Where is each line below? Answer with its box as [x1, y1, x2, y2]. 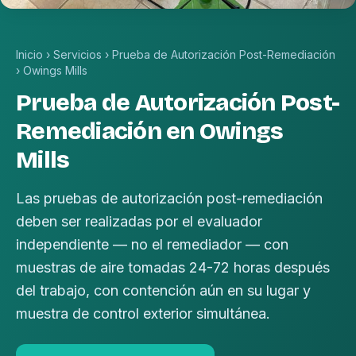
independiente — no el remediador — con [16, 236, 288, 253]
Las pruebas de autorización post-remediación [16, 190, 323, 207]
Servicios [53, 48, 102, 62]
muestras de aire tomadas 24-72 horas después [16, 259, 330, 277]
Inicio [16, 48, 43, 62]
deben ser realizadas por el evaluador [16, 213, 262, 230]
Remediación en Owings [16, 117, 284, 146]
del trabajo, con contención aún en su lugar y [16, 282, 311, 300]
